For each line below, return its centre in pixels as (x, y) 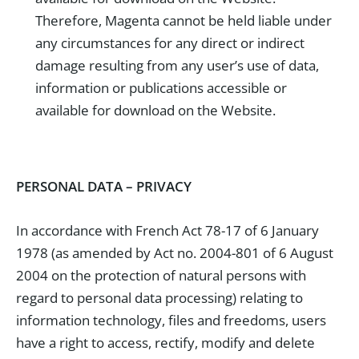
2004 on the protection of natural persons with (161, 275)
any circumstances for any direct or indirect (170, 43)
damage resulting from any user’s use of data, (177, 65)
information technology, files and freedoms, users (171, 320)
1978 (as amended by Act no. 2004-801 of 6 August (175, 253)
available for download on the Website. (155, 110)
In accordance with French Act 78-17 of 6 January (167, 230)
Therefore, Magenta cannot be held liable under (184, 20)
